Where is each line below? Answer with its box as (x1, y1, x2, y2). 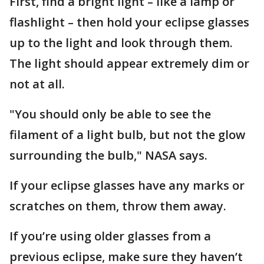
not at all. (9, 76, 68, 93)
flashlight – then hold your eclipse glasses (9, 14, 249, 31)
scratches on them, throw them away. (9, 198, 229, 214)
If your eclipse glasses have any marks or (9, 177, 245, 194)
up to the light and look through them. (9, 35, 233, 51)
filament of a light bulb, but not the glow (9, 127, 245, 143)
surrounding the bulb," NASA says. (9, 147, 210, 164)
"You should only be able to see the (9, 106, 211, 123)
